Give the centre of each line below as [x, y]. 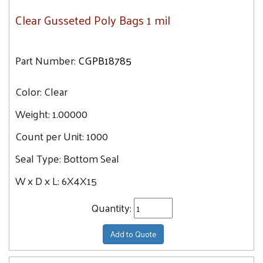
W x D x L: [38, 181]
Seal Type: [39, 158]
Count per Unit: [51, 136]
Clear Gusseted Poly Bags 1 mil [93, 20]
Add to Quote [133, 234]
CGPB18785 [105, 60]
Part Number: [45, 60]
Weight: [33, 114]
